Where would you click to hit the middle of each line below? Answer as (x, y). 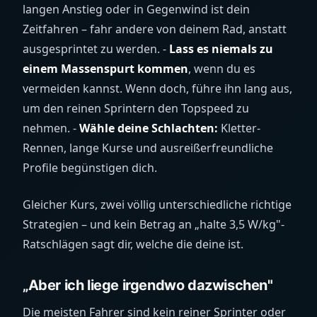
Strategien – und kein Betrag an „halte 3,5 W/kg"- (154, 224)
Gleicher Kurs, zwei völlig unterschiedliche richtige (157, 204)
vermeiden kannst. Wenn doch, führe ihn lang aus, (157, 88)
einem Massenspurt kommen (105, 69)
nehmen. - (51, 128)
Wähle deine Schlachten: (149, 128)
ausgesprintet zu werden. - (96, 49)
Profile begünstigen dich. (90, 168)
